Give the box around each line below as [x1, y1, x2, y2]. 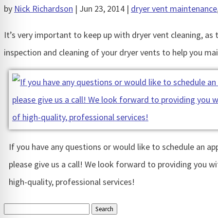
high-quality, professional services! [9, 176, 135, 188]
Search [3, 202, 28, 214]
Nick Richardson [14, 3, 73, 15]
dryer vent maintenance [131, 3, 217, 15]
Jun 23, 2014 [79, 3, 125, 15]
